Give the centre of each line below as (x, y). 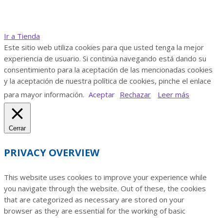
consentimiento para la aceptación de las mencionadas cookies (108, 70)
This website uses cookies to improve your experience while (105, 177)
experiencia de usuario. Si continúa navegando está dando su (105, 59)
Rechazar (135, 95)
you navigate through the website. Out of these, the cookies (105, 189)
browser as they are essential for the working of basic (95, 211)
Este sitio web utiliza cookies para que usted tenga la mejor (104, 47)
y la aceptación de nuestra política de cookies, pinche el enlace (108, 81)
